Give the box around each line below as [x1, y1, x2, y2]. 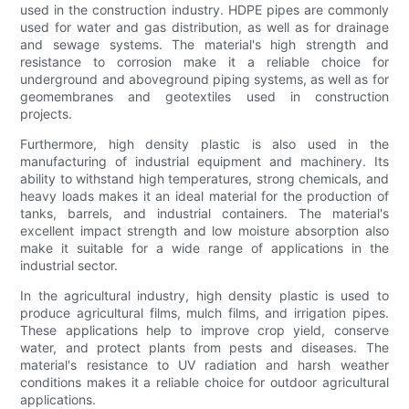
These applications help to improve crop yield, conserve [20, 321, 389, 338]
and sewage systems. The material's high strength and [20, 36, 389, 52]
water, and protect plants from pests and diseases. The [20, 339, 389, 355]
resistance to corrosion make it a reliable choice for [20, 53, 389, 69]
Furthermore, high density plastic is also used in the [20, 135, 389, 152]
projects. [20, 105, 73, 121]
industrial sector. [20, 257, 119, 273]
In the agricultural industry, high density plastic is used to [20, 287, 389, 303]
